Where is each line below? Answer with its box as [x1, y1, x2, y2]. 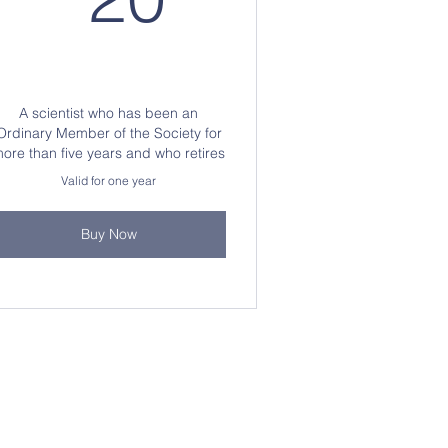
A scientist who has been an [19, 104, 198, 122]
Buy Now [80, 225, 137, 243]
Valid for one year [61, 173, 156, 188]
